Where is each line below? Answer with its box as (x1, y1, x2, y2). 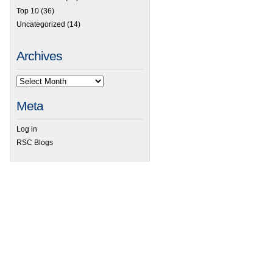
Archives (16, 48, 62, 63)
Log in (16, 124, 37, 133)
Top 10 (16, 6, 39, 15)
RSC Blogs (16, 138, 53, 147)
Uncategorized (16, 19, 65, 29)
